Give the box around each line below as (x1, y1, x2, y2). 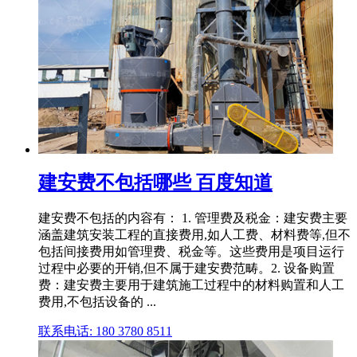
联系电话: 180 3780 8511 (38, 324, 172, 339)
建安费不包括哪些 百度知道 (38, 171, 273, 193)
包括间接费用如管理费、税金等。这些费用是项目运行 (38, 245, 344, 259)
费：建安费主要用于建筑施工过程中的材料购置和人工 (38, 278, 344, 292)
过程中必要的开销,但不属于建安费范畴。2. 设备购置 (38, 261, 335, 276)
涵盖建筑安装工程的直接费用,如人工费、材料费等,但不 (38, 228, 351, 242)
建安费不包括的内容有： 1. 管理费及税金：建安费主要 (38, 211, 347, 226)
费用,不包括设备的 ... (38, 295, 156, 309)
